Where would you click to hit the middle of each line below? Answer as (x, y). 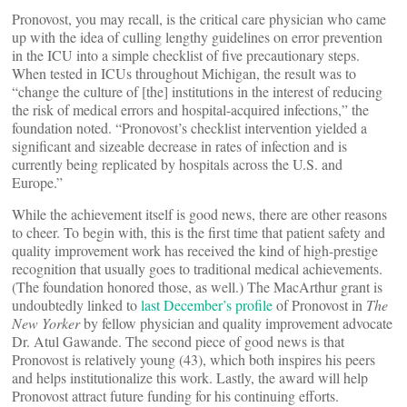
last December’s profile (207, 305)
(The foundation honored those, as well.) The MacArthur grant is (197, 287)
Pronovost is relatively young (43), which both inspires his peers (194, 359)
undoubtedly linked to (76, 305)
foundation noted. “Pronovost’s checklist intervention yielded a (189, 128)
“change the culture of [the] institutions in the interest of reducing (197, 91)
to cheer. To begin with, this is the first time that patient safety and (199, 232)
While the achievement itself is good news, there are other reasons (199, 214)
